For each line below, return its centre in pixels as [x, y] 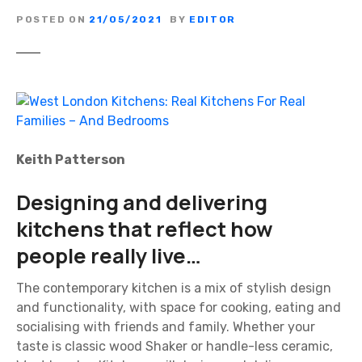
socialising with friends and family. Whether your [166, 327]
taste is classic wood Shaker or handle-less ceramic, [175, 347]
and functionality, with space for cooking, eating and [179, 308]
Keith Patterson [71, 159]
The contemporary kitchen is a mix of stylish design [174, 288]
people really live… [109, 255]
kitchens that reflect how [145, 229]
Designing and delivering [142, 202]
